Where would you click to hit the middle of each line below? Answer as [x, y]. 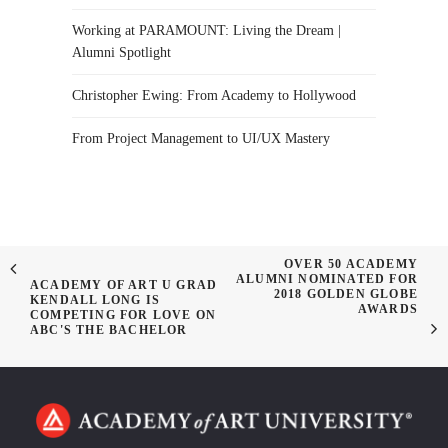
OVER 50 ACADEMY [351, 264]
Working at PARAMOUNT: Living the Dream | [206, 30]
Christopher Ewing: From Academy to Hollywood [214, 95]
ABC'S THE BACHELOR [109, 330]
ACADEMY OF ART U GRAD [124, 285]
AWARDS [387, 309]
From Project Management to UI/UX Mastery [201, 138]
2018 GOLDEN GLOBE [345, 294]
